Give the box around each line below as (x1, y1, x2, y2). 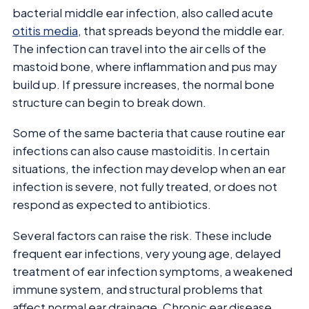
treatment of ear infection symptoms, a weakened (12, 263, 292, 279)
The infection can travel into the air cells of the (12, 41, 266, 56)
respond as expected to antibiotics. (12, 197, 211, 212)
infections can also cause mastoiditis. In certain (12, 143, 270, 159)
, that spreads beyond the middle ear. (78, 23, 285, 38)
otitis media (12, 23, 78, 38)
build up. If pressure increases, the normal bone (12, 77, 275, 92)
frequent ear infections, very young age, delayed (12, 246, 281, 261)
